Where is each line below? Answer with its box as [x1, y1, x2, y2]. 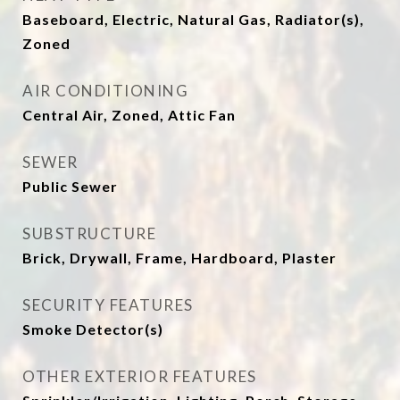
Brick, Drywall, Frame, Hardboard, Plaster [22, 249, 337, 266]
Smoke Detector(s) [22, 321, 163, 337]
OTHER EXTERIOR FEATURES [22, 367, 257, 386]
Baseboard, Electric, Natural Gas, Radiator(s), [22, 11, 364, 28]
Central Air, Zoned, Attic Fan [22, 106, 236, 123]
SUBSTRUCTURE [22, 224, 156, 243]
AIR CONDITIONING [22, 81, 188, 100]
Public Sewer [22, 178, 118, 195]
